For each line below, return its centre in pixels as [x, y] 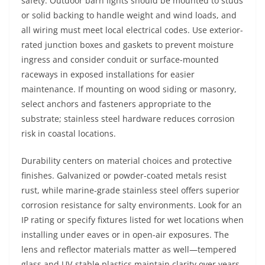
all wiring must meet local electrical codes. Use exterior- [132, 30]
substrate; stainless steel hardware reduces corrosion [128, 119]
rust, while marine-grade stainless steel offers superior [130, 190]
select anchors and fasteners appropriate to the [116, 104]
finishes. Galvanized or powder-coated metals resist [124, 175]
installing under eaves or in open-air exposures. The [125, 235]
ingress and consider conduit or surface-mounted [120, 59]
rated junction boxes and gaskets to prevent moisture [127, 45]
